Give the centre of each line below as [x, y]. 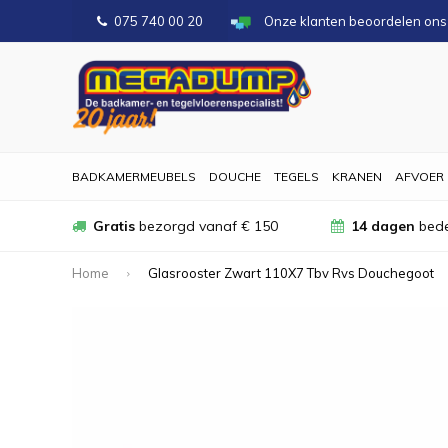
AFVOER [419, 176]
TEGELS [296, 176]
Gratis [114, 226]
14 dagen [383, 226]
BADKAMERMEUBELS [134, 176]
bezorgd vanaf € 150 [206, 226]
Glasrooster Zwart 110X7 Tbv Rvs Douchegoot [291, 272]
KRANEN [357, 176]
